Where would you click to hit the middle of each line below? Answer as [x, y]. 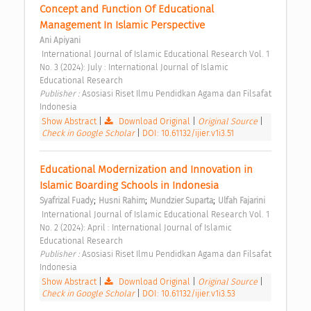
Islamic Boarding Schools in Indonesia [131, 186]
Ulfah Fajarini [242, 201]
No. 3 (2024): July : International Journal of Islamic [134, 67]
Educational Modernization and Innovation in [146, 170]
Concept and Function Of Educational [127, 9]
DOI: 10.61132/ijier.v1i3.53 [189, 294]
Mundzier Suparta [182, 201]
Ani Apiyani [60, 41]
